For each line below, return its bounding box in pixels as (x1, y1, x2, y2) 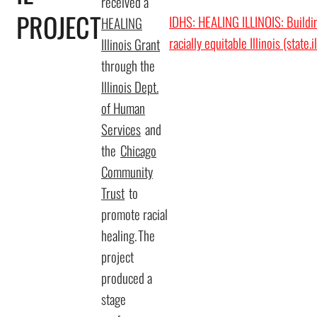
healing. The (101, 225, 155, 246)
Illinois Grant (101, 34, 160, 54)
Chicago (120, 140, 156, 161)
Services (101, 119, 141, 139)
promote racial (101, 204, 168, 224)
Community (101, 161, 153, 182)
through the (101, 55, 156, 76)
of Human (101, 98, 145, 118)
